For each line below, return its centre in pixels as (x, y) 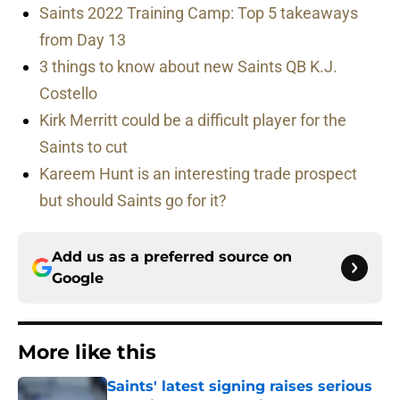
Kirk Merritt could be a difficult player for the (193, 121)
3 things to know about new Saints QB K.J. (188, 67)
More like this (87, 353)
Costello (68, 94)
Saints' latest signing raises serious (240, 387)
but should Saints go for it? (133, 201)
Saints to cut (83, 147)
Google (78, 279)
